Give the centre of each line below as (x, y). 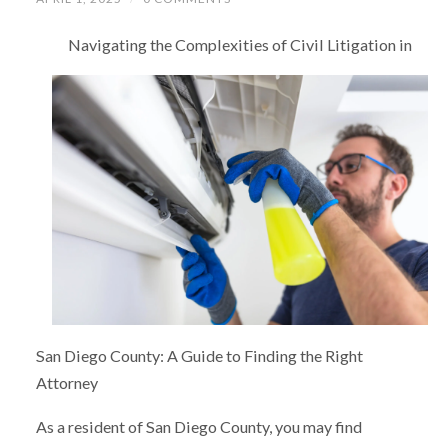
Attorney (66, 382)
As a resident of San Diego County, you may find (198, 427)
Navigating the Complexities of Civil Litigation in (240, 45)
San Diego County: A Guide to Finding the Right (199, 355)
